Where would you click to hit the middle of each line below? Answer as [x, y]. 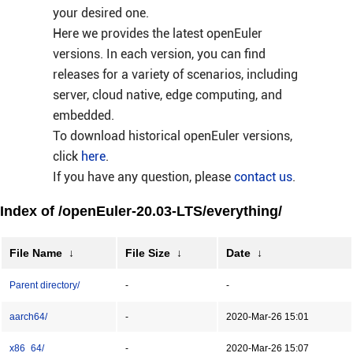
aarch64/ [28, 317]
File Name [36, 253]
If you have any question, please [143, 177]
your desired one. [100, 13]
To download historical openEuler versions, [172, 136]
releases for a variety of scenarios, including [175, 74]
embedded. [83, 115]
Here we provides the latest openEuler [157, 33]
